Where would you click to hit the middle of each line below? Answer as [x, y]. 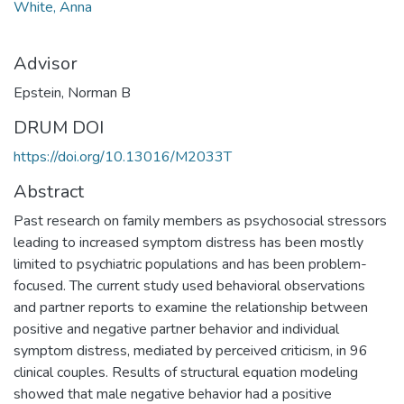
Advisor [46, 63]
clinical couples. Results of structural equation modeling [186, 372]
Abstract [49, 191]
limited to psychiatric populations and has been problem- [190, 264]
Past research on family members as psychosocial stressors [200, 220]
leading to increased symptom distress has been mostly [188, 242]
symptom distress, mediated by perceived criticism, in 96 [191, 350]
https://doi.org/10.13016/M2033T [123, 156]
